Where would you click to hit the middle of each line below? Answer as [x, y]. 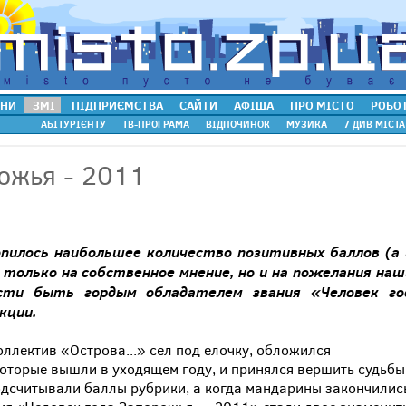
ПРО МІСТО [322, 105]
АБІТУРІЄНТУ [73, 124]
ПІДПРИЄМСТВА [117, 105]
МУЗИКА [306, 124]
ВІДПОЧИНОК [237, 124]
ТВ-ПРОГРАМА [155, 124]
